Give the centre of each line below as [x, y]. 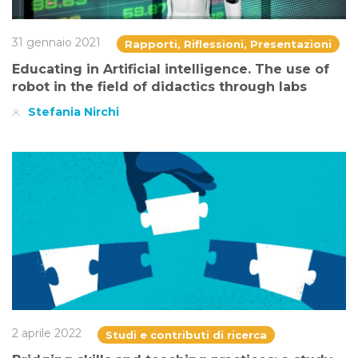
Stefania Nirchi [74, 111]
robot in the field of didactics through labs [159, 86]
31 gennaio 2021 [56, 42]
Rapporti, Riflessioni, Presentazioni [228, 44]
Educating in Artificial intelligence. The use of [171, 69]
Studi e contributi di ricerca [186, 335]
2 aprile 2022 [47, 334]
